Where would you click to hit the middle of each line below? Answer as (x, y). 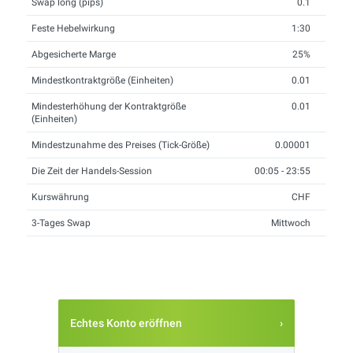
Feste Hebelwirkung (73, 28)
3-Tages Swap (61, 223)
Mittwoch (291, 223)
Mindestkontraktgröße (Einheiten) (102, 80)
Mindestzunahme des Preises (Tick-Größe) (121, 145)
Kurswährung (60, 197)
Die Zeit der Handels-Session (92, 171)
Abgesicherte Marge (74, 54)
